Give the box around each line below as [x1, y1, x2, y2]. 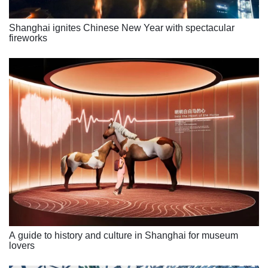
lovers [9, 240, 35, 251]
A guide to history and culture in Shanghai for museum [9, 230, 238, 240]
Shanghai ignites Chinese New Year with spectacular [9, 22, 234, 33]
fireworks [9, 32, 47, 43]
